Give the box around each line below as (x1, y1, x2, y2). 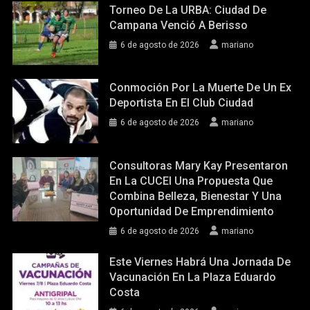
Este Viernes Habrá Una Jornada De (109, 255, 291, 268)
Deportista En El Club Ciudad (109, 96, 254, 110)
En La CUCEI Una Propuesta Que (109, 174, 273, 188)
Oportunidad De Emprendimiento (109, 204, 275, 218)
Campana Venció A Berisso (109, 18, 248, 32)
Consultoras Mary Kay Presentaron (109, 158, 289, 172)
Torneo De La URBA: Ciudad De (109, 3, 267, 17)
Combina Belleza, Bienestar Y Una (109, 189, 282, 203)
